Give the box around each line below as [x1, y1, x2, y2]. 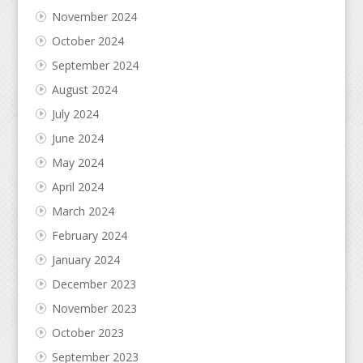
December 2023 [51, 275, 136, 292]
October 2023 [51, 324, 124, 340]
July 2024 [51, 105, 99, 122]
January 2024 [51, 251, 120, 267]
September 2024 [51, 57, 139, 73]
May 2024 [51, 154, 104, 170]
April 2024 [51, 178, 104, 194]
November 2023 [51, 300, 137, 316]
